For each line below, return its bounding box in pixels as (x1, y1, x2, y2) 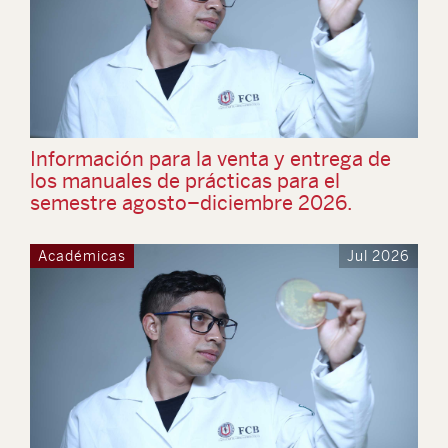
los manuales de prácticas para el (30, 169, 340, 192)
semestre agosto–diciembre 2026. (30, 191, 352, 214)
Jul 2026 (347, 248, 410, 264)
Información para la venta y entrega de (30, 147, 391, 170)
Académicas (38, 248, 126, 264)
